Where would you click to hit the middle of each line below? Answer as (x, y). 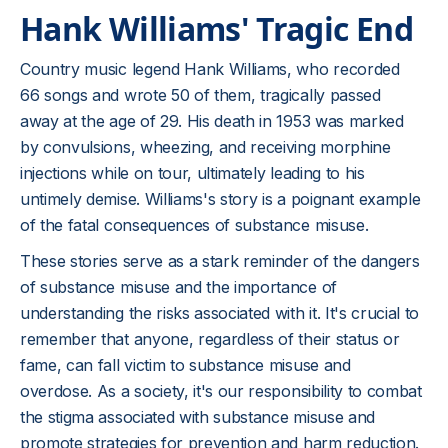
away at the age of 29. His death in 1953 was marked (212, 121)
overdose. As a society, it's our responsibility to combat (221, 391)
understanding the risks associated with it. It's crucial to (220, 313)
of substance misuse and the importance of (178, 287)
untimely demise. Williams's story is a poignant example (220, 199)
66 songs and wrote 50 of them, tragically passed (200, 95)
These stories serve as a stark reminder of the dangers (220, 261)
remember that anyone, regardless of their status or (210, 339)
